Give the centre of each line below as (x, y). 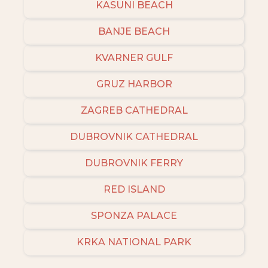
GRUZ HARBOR (134, 84)
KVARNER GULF (134, 58)
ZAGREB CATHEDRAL (134, 111)
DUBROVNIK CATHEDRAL (134, 137)
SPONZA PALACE (134, 216)
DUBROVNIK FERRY (134, 163)
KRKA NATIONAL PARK (134, 242)
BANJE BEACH (134, 32)
